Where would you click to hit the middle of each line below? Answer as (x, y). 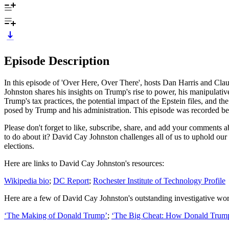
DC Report (71, 180)
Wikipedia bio (27, 180)
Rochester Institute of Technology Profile (159, 180)
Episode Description (57, 61)
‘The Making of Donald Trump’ (56, 215)
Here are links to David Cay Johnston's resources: (85, 163)
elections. (19, 146)
